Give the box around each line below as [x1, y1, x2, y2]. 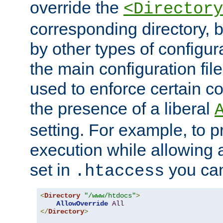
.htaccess [75, 162, 164, 181]
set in [30, 160, 75, 180]
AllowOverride [56, 200, 108, 208]
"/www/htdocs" [84, 192, 136, 200]
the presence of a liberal [30, 99, 215, 118]
